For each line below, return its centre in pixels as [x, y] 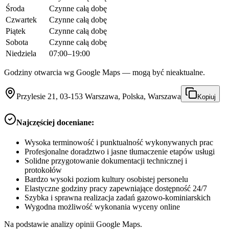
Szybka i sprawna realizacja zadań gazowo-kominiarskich [118, 198]
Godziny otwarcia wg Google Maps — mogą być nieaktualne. [105, 72]
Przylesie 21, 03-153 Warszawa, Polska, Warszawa [99, 96]
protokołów [43, 170]
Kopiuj [207, 97]
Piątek [16, 31]
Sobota [17, 42]
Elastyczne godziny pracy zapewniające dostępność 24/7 [116, 189]
